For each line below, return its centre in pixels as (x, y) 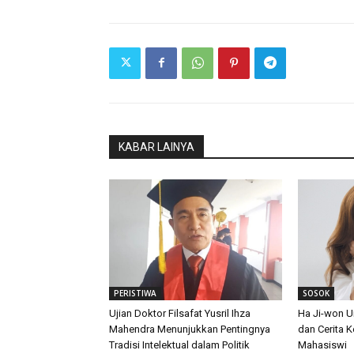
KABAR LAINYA (156, 147)
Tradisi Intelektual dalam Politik (179, 345)
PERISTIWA (135, 293)
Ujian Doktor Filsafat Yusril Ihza (180, 313)
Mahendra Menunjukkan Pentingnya (190, 329)
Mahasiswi (322, 345)
